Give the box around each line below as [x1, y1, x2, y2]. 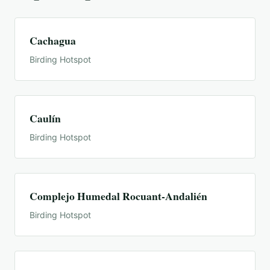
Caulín [30, 110, 61, 127]
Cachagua [30, 33, 76, 49]
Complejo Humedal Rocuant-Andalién [30, 188, 207, 204]
